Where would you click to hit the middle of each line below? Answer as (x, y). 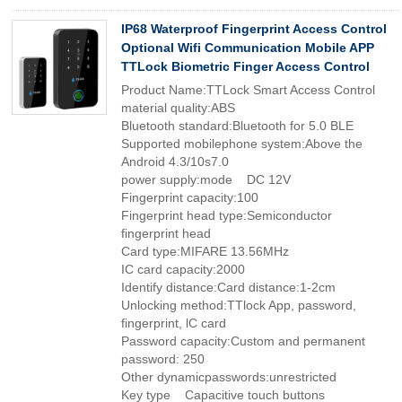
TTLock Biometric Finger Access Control (245, 66)
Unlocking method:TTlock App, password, (239, 305)
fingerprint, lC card (174, 323)
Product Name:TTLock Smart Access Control (248, 90)
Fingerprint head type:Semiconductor (227, 215)
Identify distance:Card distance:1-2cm (228, 287)
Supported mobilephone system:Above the (242, 144)
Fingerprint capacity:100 (190, 197)
